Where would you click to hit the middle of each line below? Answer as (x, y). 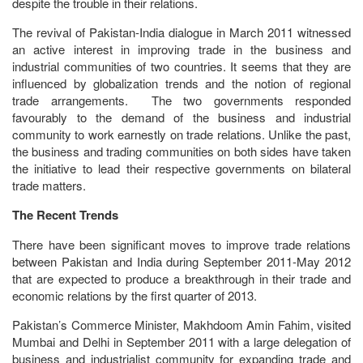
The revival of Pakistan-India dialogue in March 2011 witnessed (181, 32)
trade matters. (49, 185)
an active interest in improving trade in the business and (181, 49)
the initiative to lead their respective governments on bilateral (181, 168)
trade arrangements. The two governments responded (181, 100)
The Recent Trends (67, 215)
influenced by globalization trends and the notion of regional (181, 83)
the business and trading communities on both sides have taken (181, 151)
